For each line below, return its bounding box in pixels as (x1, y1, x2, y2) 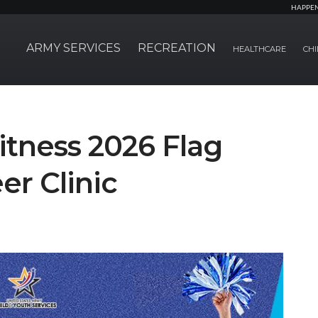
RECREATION (138, 41, 216, 55)
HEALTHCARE (233, 44, 286, 54)
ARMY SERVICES (26, 41, 121, 55)
